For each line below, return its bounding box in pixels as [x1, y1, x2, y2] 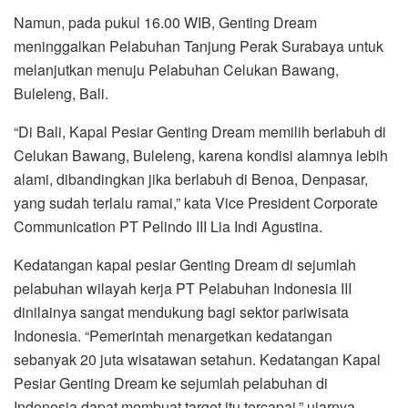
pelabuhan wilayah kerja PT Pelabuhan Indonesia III [14, 277, 352, 299]
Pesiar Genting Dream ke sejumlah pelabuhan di [14, 372, 328, 393]
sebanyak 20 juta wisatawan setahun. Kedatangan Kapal [14, 348, 381, 370]
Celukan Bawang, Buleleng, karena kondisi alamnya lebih [14, 144, 388, 166]
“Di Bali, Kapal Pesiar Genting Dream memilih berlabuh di [14, 120, 386, 142]
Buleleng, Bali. [14, 82, 108, 104]
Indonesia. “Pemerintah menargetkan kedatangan [14, 324, 332, 346]
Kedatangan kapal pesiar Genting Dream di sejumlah [14, 253, 356, 275]
